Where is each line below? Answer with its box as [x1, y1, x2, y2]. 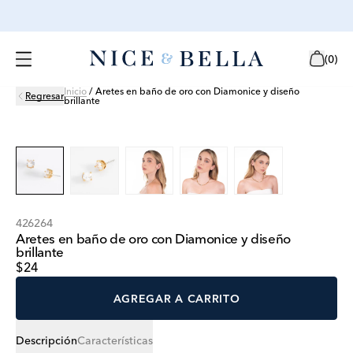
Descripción [16, 333, 77, 347]
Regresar [25, 90, 64, 102]
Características [77, 333, 153, 347]
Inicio [64, 85, 87, 97]
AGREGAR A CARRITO [113, 291, 240, 306]
